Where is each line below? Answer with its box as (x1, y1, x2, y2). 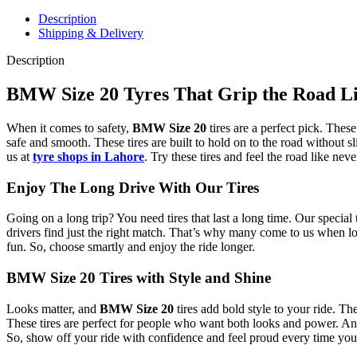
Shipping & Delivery (38, 26, 143, 40)
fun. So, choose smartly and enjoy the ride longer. (6, 240, 255, 254)
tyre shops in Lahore (33, 149, 144, 163)
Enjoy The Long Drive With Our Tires (6, 178, 259, 196)
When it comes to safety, (6, 120, 132, 135)
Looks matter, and (6, 301, 100, 316)
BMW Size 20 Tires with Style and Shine (6, 269, 271, 286)
